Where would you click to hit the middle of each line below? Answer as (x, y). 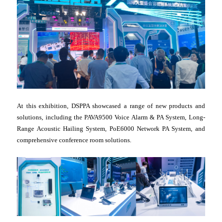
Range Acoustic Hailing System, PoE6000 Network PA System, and (111, 129)
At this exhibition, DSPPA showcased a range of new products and (111, 106)
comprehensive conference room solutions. (74, 140)
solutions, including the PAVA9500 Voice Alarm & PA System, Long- (111, 117)
